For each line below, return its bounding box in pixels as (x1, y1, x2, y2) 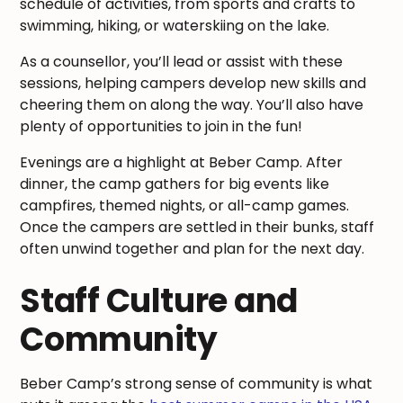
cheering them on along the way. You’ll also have (20, 94, 364, 115)
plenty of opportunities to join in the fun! (20, 115, 303, 137)
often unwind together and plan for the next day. (20, 237, 369, 259)
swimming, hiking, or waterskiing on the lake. (20, 14, 330, 36)
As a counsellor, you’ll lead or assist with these (20, 50, 344, 72)
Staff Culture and (20, 277, 298, 324)
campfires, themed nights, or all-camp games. (20, 194, 350, 216)
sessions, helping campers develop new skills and (20, 72, 367, 94)
